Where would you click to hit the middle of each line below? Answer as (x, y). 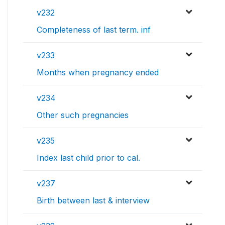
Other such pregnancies (83, 115)
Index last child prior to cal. (88, 158)
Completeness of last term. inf (94, 30)
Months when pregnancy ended (98, 73)
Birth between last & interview (93, 201)
